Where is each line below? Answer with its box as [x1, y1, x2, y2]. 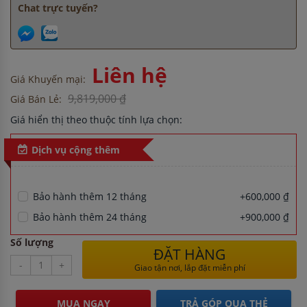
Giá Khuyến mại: [10, 72, 86, 86]
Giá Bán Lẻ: [10, 92, 62, 106]
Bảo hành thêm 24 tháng [33, 210, 147, 223]
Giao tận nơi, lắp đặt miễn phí [134, 261, 245, 273]
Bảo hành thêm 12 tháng [33, 189, 147, 203]
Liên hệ [92, 60, 167, 89]
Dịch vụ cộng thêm [32, 143, 120, 156]
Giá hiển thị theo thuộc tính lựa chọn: [10, 112, 182, 126]
